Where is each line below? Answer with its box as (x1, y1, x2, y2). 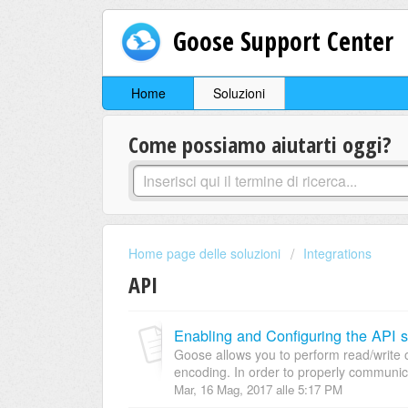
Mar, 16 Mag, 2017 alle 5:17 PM (174, 380, 342, 398)
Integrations (303, 244, 372, 263)
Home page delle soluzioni (128, 244, 284, 263)
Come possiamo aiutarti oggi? (128, 129, 392, 160)
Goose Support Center (173, 23, 394, 58)
